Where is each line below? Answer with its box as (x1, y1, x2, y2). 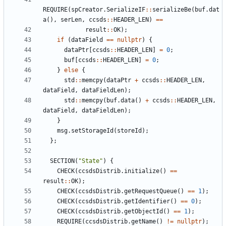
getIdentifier (124, 198, 170, 205)
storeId (117, 127, 142, 135)
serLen (61, 16, 82, 24)
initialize (124, 167, 159, 175)
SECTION (50, 157, 75, 165)
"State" (78, 157, 103, 165)
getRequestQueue (124, 188, 177, 195)
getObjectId (124, 208, 163, 215)
